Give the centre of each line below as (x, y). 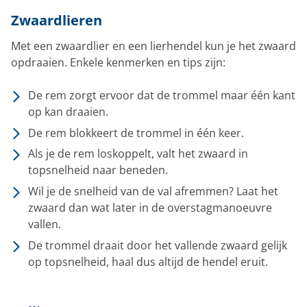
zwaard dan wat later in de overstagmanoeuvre (150, 208)
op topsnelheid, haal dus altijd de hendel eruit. (148, 261)
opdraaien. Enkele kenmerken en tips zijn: (118, 62)
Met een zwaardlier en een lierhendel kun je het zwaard (153, 46)
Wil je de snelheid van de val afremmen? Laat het (153, 192)
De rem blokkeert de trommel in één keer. (136, 133)
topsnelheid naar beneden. (98, 170)
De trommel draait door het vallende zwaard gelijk (158, 245)
